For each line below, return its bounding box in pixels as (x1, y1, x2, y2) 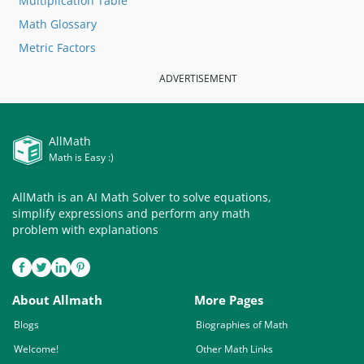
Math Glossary (19, 15, 97, 32)
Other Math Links (196, 341, 273, 356)
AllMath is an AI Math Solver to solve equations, (12, 188, 271, 205)
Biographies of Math (196, 317, 288, 331)
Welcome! (14, 341, 58, 356)
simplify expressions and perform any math (12, 205, 250, 221)
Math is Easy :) (49, 150, 114, 163)
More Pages (194, 291, 263, 308)
